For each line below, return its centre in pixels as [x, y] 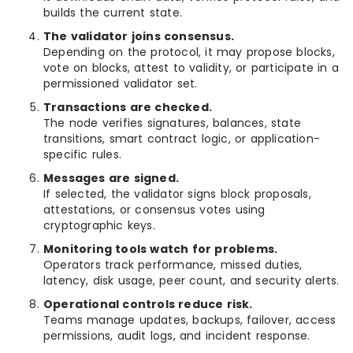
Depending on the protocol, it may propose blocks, [189, 52]
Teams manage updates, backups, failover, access [190, 320]
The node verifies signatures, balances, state [173, 123]
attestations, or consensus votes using [154, 210]
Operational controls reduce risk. [148, 304]
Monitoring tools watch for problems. [161, 249]
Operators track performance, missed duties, [173, 265]
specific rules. [82, 154]
